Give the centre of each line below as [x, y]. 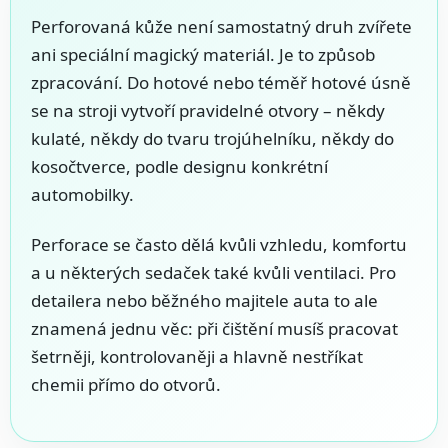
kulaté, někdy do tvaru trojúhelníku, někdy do [212, 139]
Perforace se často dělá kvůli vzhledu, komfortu [219, 245]
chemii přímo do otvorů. [126, 385]
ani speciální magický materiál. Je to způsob [203, 55]
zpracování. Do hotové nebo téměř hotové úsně [221, 83]
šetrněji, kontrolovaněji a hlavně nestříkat [197, 357]
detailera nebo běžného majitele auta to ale [204, 301]
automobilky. [82, 195]
